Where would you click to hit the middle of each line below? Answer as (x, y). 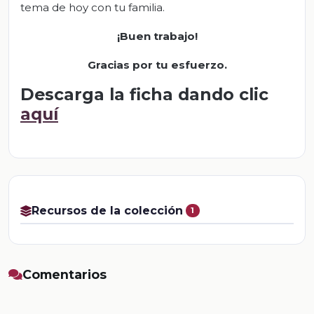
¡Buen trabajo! (157, 36)
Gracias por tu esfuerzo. (157, 65)
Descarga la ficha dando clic (144, 95)
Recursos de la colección (107, 211)
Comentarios (64, 275)
